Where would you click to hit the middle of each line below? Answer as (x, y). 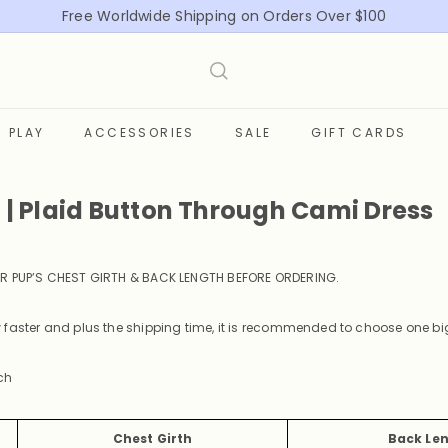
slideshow (256, 48)
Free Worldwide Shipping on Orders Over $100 (224, 16)
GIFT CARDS (359, 132)
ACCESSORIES (139, 132)
